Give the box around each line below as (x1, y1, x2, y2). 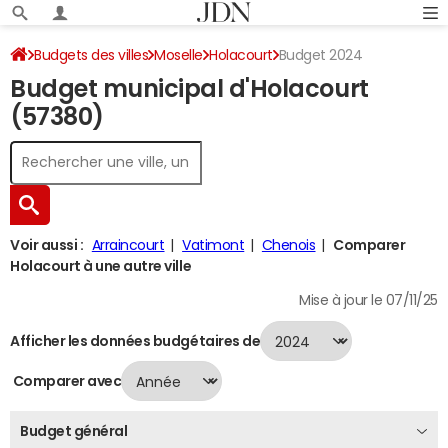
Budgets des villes (34, 48, 149, 62)
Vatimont (182, 238, 245, 252)
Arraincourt (91, 238, 165, 252)
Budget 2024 (278, 48, 363, 62)
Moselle (154, 48, 204, 62)
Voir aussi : (10, 238, 84, 252)
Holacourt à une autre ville (10, 259, 192, 273)
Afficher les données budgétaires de (10, 333, 261, 348)
